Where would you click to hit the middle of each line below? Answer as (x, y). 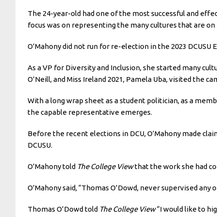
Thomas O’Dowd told (63, 209)
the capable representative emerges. (90, 112)
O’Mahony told (52, 166)
